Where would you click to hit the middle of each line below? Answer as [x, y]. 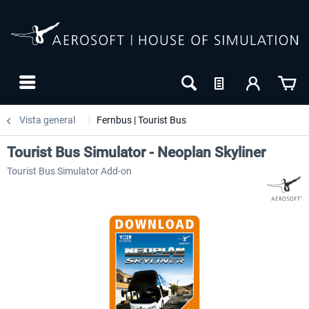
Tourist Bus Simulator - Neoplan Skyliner [136, 152]
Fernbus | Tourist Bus [141, 120]
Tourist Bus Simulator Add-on [69, 171]
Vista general [47, 120]
